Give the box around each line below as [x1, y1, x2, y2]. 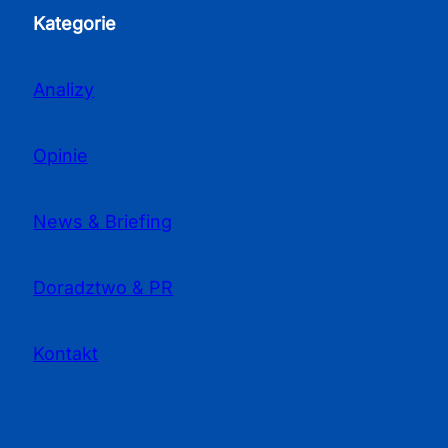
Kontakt [33, 343, 99, 365]
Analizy [33, 79, 95, 101]
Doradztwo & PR [33, 277, 174, 299]
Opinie [33, 145, 89, 167]
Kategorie [33, 13, 117, 35]
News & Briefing [33, 211, 173, 233]
